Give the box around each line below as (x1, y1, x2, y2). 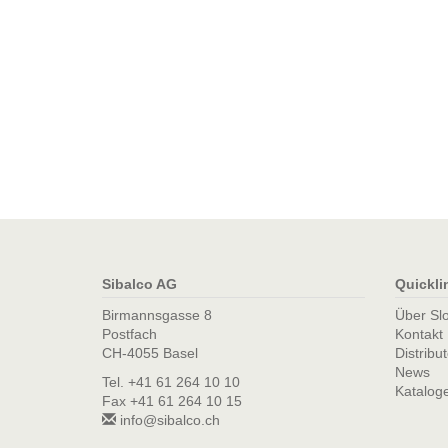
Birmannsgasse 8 (102, 307, 212, 323)
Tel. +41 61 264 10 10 (102, 374, 240, 390)
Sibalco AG (102, 276, 177, 292)
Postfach (102, 326, 157, 342)
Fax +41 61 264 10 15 (102, 393, 242, 409)
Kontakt (394, 326, 443, 342)
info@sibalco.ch (116, 412, 220, 428)
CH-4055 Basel (102, 345, 198, 361)
